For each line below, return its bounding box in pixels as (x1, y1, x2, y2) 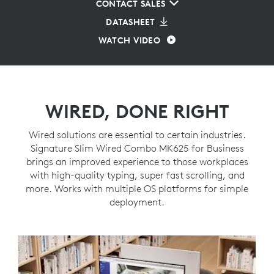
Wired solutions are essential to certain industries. (28, 128, 246, 141)
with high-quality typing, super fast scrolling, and (29, 169, 245, 181)
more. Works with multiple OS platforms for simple (26, 182, 248, 194)
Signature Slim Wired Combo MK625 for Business (30, 142, 244, 154)
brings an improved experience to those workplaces (26, 155, 248, 168)
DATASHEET (106, 17, 155, 28)
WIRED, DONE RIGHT (45, 100, 229, 123)
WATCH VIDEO (98, 35, 160, 46)
